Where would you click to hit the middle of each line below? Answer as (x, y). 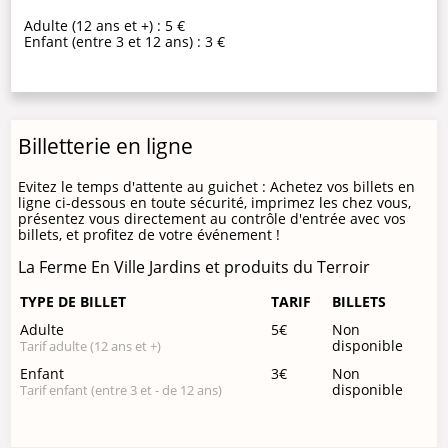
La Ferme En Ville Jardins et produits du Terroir (194, 267)
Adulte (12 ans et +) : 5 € (105, 25)
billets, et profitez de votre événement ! (149, 234)
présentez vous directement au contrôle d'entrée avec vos (212, 218)
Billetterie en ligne (106, 145)
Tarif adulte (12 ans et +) (91, 347)
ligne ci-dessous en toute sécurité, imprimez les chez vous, (215, 202)
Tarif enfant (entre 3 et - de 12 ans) (121, 391)
